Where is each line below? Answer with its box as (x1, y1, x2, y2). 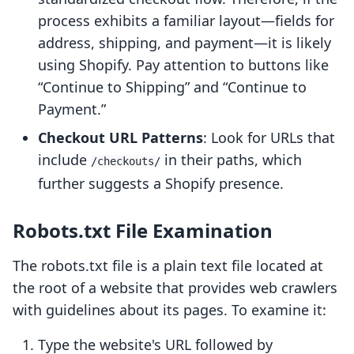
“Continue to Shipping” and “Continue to (38, 77, 307, 97)
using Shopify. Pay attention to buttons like (38, 55, 329, 75)
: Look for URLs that (203, 128, 335, 148)
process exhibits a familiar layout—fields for (38, 11, 334, 31)
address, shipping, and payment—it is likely (38, 33, 331, 53)
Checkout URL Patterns (38, 128, 203, 148)
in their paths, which (160, 150, 302, 170)
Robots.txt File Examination (13, 217, 273, 244)
